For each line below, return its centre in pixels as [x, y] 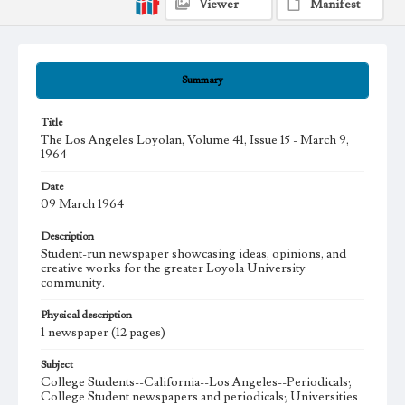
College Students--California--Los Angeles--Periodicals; [196, 383]
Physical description [86, 316]
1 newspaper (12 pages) [103, 333]
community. [73, 283]
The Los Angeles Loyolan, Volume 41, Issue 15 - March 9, [195, 141]
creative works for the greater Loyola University [173, 269]
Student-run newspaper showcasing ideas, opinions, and [193, 254]
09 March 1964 [82, 205]
